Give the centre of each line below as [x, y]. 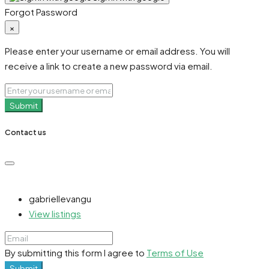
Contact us [26, 132]
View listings [55, 214]
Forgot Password [41, 11]
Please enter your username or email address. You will [117, 50]
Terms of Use [175, 253]
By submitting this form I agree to [76, 253]
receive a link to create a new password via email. [109, 65]
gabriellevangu [60, 199]
